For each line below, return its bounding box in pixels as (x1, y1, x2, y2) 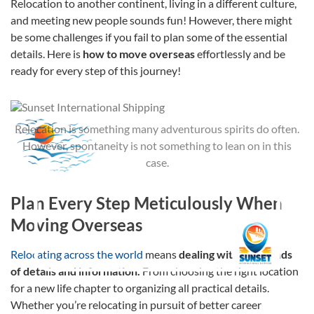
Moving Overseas (11, 214, 142, 235)
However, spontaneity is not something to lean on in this (22, 138, 292, 152)
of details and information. (11, 264, 140, 278)
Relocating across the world (11, 247, 143, 261)
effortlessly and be (197, 46, 285, 60)
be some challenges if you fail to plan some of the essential (11, 29, 287, 43)
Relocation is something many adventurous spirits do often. (15, 121, 299, 135)
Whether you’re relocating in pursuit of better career (11, 297, 261, 311)
